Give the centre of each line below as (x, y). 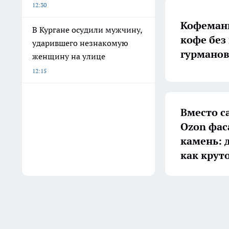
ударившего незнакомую (80, 43)
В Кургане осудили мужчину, (87, 30)
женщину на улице (69, 56)
